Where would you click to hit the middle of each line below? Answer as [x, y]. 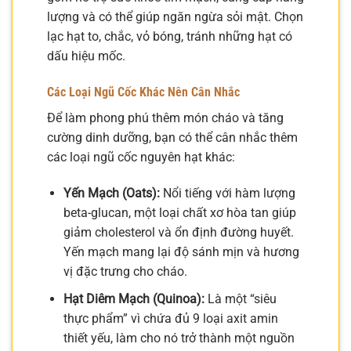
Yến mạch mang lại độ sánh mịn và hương [181, 251]
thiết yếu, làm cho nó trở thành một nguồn [179, 338]
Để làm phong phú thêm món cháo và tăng [165, 118]
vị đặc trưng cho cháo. [125, 271]
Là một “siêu [240, 299]
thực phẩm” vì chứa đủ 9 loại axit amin [170, 318]
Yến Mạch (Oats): [111, 193]
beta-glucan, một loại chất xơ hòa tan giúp [179, 212]
